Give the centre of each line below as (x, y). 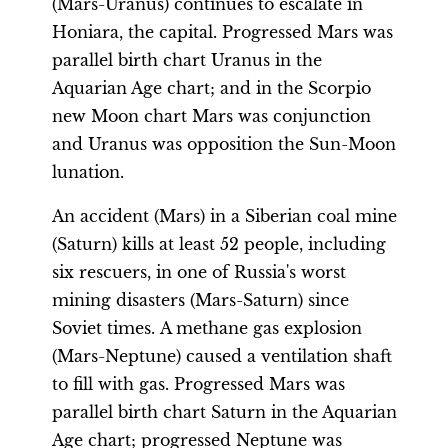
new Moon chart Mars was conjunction (211, 116)
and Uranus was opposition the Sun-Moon (224, 144)
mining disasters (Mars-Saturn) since (200, 300)
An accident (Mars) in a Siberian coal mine (224, 216)
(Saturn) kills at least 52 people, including (219, 244)
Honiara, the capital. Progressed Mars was (222, 32)
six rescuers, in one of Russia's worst (199, 272)
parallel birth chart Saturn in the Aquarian (224, 412)
